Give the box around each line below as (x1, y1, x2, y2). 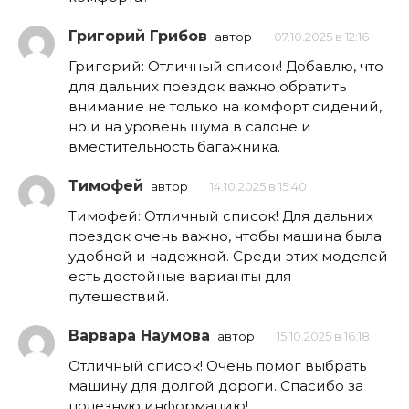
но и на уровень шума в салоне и (68, 117, 311, 135)
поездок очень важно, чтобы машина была (68, 226, 382, 245)
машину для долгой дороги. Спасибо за (68, 376, 363, 394)
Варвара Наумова (68, 326, 210, 344)
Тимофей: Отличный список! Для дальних (68, 206, 373, 225)
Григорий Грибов (68, 26, 207, 45)
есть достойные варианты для (68, 267, 291, 285)
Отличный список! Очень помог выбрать (68, 356, 366, 374)
